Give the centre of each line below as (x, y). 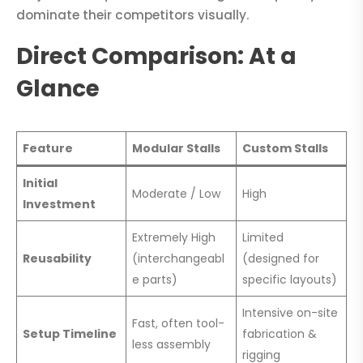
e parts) (155, 280)
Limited (263, 238)
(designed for (281, 259)
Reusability (57, 259)
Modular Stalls (176, 149)
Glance (58, 89)
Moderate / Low (176, 194)
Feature (48, 149)
